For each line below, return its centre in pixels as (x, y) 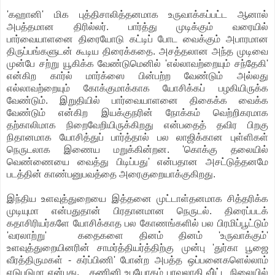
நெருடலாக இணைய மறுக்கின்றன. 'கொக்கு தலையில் (137, 150)
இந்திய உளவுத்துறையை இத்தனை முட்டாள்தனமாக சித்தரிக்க (137, 199)
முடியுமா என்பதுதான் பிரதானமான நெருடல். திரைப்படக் (137, 211)
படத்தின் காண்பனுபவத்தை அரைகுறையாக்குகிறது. (111, 174)
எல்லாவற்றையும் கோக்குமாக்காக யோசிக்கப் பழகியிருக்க (137, 88)
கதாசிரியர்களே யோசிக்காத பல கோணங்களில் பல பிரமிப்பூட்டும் (137, 223)
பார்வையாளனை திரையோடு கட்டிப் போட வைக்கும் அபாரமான (137, 39)
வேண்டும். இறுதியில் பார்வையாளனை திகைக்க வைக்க (137, 101)
